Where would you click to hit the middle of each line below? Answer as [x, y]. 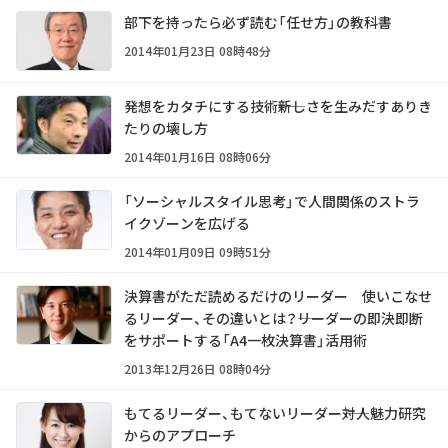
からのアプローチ [180, 435]
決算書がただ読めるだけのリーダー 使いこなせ [278, 296]
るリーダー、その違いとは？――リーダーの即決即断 [273, 318]
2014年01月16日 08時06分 [197, 157]
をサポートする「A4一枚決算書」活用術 [245, 340]
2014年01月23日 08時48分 [197, 51]
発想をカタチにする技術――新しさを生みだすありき [278, 106]
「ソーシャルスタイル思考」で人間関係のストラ [272, 201]
